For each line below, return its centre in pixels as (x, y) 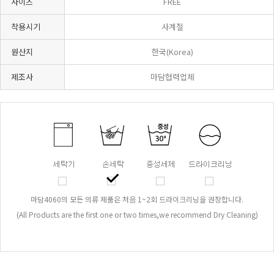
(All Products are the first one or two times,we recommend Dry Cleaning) (137, 215)
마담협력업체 (172, 77)
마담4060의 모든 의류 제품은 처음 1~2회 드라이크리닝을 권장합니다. (137, 199)
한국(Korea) (172, 52)
